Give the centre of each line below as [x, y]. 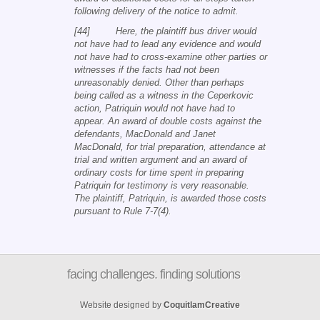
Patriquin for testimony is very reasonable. [162, 185]
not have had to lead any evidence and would [167, 44]
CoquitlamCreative [202, 305]
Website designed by [122, 305]
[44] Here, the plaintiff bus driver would [165, 31]
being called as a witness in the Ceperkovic [164, 95]
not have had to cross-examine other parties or [171, 57]
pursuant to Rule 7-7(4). [123, 211]
